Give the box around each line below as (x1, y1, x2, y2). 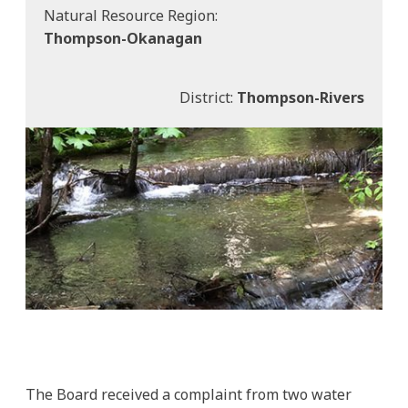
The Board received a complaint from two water (25, 384, 352, 405)
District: (179, 87, 237, 108)
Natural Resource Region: (44, 5, 221, 26)
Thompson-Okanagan (44, 28, 202, 49)
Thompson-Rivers (237, 87, 364, 108)
